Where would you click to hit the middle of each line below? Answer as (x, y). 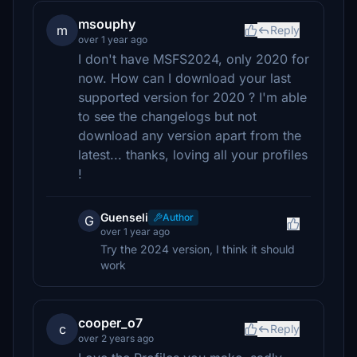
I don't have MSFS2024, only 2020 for (194, 59)
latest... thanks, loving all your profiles (193, 155)
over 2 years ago (116, 338)
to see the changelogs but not (167, 116)
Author (178, 217)
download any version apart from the (190, 135)
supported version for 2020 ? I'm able (192, 97)
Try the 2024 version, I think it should (198, 249)
